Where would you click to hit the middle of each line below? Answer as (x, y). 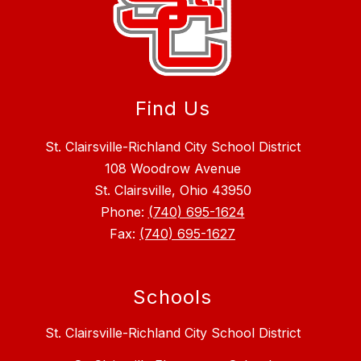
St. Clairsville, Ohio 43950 (172, 191)
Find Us (172, 109)
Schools (172, 297)
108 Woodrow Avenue (172, 169)
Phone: (124, 212)
